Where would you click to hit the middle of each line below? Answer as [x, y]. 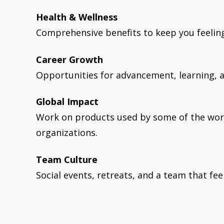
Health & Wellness [77, 17]
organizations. [67, 133]
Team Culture [67, 159]
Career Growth [69, 59]
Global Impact [67, 102]
